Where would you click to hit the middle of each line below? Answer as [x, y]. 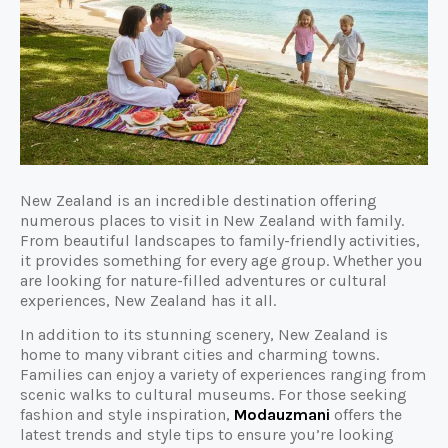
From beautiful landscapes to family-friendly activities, [220, 240]
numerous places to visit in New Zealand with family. [212, 220]
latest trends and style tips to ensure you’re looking [207, 434]
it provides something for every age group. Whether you [221, 260]
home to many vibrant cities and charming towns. [199, 354]
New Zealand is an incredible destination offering [198, 200]
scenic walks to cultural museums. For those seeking [213, 394]
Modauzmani [282, 414]
